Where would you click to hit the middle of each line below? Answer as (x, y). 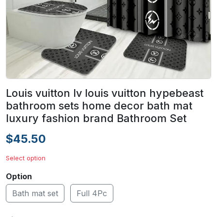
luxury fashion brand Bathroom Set (96, 118)
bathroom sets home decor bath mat (99, 106)
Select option (26, 158)
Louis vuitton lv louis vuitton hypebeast (105, 93)
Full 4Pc (92, 193)
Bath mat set (35, 193)
